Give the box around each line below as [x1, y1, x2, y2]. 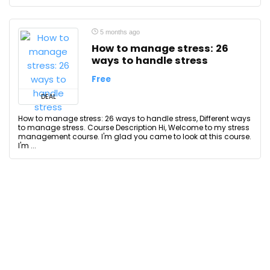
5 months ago [98, 28, 140, 36]
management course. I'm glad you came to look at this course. [18, 131, 251, 142]
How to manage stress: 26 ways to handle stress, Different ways [18, 113, 251, 124]
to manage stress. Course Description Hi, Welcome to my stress [18, 122, 250, 133]
